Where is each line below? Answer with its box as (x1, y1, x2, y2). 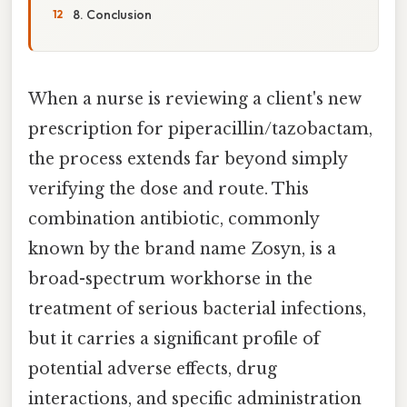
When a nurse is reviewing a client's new (28, 88, 362, 109)
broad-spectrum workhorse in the (28, 268, 313, 289)
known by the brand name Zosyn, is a (28, 238, 336, 259)
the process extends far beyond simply (28, 148, 347, 169)
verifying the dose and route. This (28, 178, 309, 199)
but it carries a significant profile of (28, 328, 320, 349)
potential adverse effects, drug (28, 358, 277, 379)
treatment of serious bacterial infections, (28, 298, 366, 319)
